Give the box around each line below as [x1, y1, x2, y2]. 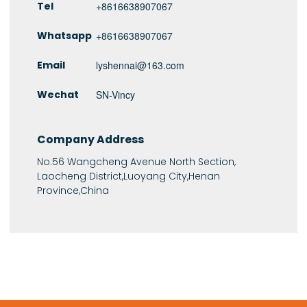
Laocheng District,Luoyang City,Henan [37, 169, 221, 184]
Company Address [37, 132, 145, 148]
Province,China [37, 184, 110, 198]
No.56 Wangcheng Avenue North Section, [37, 155, 236, 169]
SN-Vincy [96, 87, 136, 101]
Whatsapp [37, 28, 93, 42]
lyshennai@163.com [96, 58, 185, 72]
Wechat [37, 87, 79, 101]
